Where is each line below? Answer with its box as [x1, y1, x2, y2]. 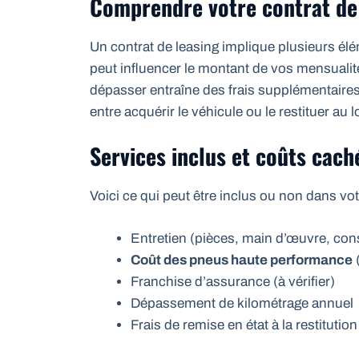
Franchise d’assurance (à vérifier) [131, 273, 335, 289]
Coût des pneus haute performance [131, 252, 353, 268]
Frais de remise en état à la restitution [131, 317, 357, 333]
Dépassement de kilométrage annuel [131, 295, 353, 311]
